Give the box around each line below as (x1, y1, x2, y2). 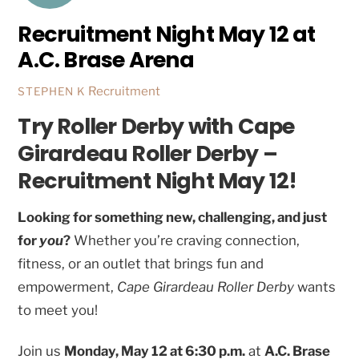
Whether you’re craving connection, (71, 232, 301, 248)
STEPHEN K (18, 85, 86, 99)
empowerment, (18, 278, 118, 295)
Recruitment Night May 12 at (18, 19, 316, 50)
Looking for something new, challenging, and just (18, 208, 328, 225)
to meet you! (18, 301, 99, 318)
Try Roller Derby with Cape (18, 111, 295, 142)
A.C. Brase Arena (18, 45, 195, 75)
